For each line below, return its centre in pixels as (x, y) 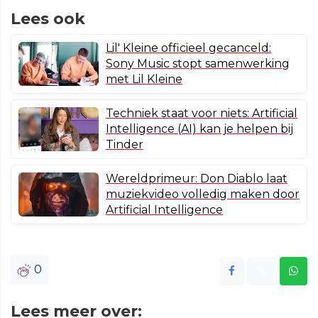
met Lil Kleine (144, 79)
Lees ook (48, 19)
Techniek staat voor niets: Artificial (202, 114)
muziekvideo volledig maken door (203, 194)
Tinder (125, 145)
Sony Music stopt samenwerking (198, 64)
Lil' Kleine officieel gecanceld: (188, 48)
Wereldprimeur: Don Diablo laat (197, 179)
